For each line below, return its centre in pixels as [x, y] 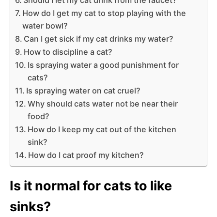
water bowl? [45, 25]
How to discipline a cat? [68, 52]
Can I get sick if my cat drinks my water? [99, 39]
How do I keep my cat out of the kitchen [102, 129]
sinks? [30, 206]
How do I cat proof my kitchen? [86, 155]
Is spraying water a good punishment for [103, 65]
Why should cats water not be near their [103, 103]
